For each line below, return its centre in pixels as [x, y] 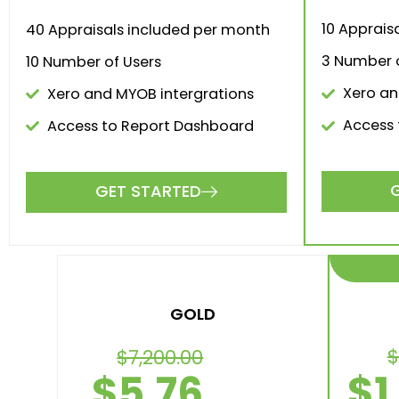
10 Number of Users [94, 61]
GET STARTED [148, 191]
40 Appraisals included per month [148, 29]
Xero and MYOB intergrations [150, 94]
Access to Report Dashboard [150, 126]
